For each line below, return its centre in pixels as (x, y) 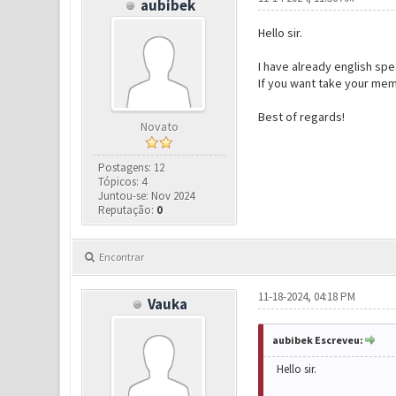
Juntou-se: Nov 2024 (147, 196)
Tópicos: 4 (123, 182)
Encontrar (121, 257)
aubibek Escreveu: (317, 340)
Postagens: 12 (132, 168)
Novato (159, 126)
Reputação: (128, 210)
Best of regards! (301, 117)
